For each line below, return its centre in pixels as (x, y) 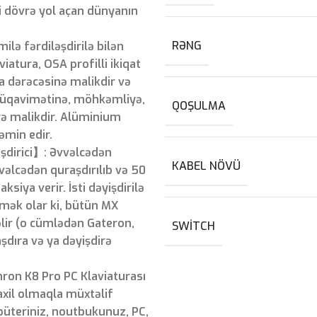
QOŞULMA (199, 105)
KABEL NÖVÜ (206, 166)
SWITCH (194, 226)
